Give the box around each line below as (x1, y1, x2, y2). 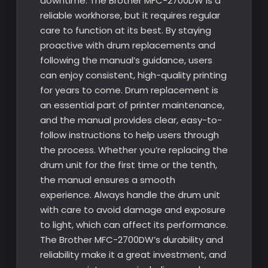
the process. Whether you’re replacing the (39, 143, 228, 156)
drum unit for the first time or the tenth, (39, 158, 217, 171)
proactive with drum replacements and (39, 38, 215, 51)
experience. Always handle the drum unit (39, 188, 220, 201)
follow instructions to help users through (39, 128, 219, 141)
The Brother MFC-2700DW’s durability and (39, 233, 223, 246)
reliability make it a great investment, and (39, 248, 226, 261)
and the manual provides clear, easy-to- (39, 113, 222, 126)
